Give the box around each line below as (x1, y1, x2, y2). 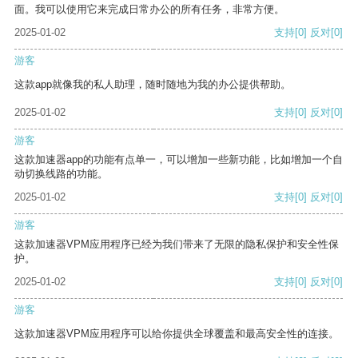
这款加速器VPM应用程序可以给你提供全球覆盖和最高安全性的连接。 (14, 328, 339, 340)
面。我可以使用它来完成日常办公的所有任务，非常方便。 (14, 3, 284, 16)
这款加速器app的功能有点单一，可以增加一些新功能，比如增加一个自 (14, 153, 343, 166)
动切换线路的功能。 (14, 168, 108, 181)
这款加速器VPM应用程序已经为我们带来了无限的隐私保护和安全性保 (14, 238, 339, 251)
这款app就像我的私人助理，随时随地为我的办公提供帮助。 (14, 78, 291, 91)
